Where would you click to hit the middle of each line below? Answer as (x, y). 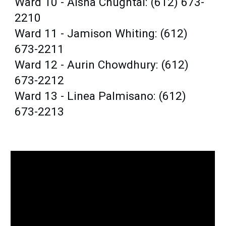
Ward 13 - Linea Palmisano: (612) (101, 96)
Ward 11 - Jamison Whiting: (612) (101, 33)
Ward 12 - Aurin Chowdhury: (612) (102, 65)
